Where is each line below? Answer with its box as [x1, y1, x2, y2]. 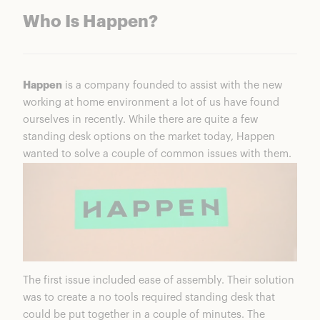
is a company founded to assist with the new [62, 80, 282, 91]
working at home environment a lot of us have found [23, 97, 279, 109]
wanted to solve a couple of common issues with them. [23, 149, 291, 160]
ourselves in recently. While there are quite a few [23, 114, 258, 126]
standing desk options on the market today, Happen [23, 131, 275, 143]
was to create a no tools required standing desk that [23, 291, 275, 303]
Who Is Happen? [23, 14, 158, 31]
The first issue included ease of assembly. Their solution [23, 274, 294, 286]
